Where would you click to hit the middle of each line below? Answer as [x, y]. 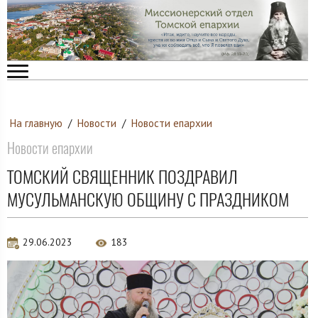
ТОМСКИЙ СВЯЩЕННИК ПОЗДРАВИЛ [122, 176]
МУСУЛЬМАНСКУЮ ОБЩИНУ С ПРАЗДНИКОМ [148, 199]
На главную [36, 124]
